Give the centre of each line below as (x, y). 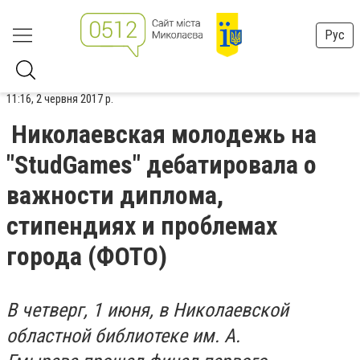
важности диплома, (115, 195)
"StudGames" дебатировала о (162, 165)
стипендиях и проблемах (142, 226)
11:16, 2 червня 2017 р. (60, 99)
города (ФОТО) (87, 256)
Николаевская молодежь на (164, 134)
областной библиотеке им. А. (123, 336)
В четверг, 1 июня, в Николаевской (147, 310)
